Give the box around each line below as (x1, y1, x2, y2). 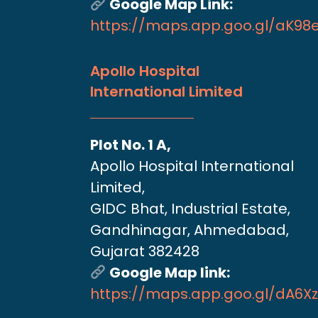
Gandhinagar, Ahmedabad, (90, 219, 292, 240)
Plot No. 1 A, (90, 134, 171, 155)
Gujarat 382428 (90, 241, 199, 261)
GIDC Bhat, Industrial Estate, (90, 198, 290, 219)
